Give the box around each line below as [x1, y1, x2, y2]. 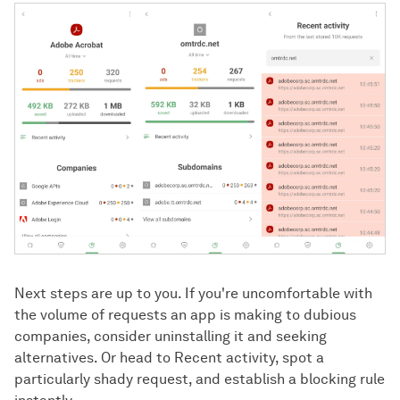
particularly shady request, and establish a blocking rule [14, 370, 385, 387]
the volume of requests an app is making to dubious [14, 305, 356, 323]
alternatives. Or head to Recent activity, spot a [14, 348, 324, 366]
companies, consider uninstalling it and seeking [14, 327, 327, 345]
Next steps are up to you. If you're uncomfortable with [14, 284, 372, 302]
